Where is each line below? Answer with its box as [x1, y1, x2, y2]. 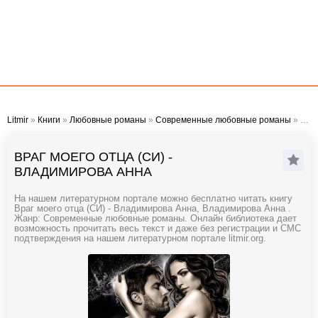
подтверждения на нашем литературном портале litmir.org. [14, 234, 266, 243]
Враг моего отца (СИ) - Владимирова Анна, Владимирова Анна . [14, 204, 291, 214]
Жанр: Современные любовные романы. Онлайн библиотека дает [14, 214, 297, 224]
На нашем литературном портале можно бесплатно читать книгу [14, 194, 292, 204]
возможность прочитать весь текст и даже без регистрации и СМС [14, 224, 301, 234]
